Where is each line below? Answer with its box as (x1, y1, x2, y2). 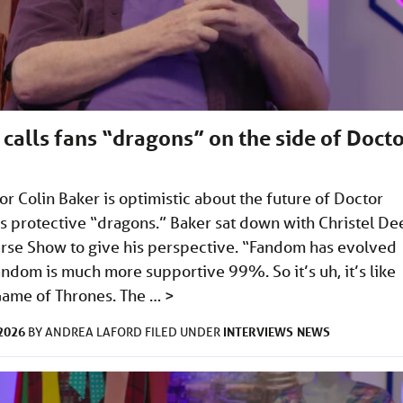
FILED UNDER (145, 324, 223, 341)
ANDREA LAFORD (45, 324, 145, 341)
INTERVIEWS (223, 323, 293, 341)
